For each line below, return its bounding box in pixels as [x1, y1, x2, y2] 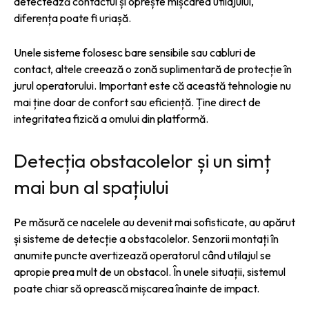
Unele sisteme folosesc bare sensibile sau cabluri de [14, 45, 256, 59]
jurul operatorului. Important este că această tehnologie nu [14, 78, 291, 92]
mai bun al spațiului [14, 175, 168, 199]
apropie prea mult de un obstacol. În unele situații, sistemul [14, 264, 286, 279]
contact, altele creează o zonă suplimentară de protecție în [14, 61, 292, 76]
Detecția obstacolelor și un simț [14, 148, 271, 172]
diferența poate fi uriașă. [14, 10, 131, 25]
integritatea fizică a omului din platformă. [14, 111, 208, 126]
